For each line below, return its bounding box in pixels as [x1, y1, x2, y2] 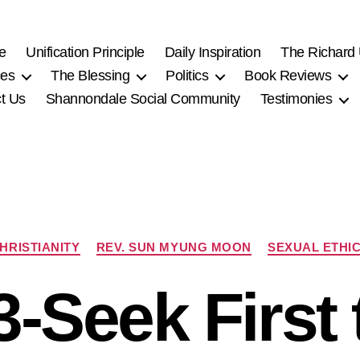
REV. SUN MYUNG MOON [96, 239, 252, 254]
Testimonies [260, 91, 333, 108]
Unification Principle [26, 44, 145, 61]
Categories [179, 231, 247, 248]
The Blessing [51, 67, 130, 84]
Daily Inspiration [164, 44, 261, 61]
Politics [166, 67, 209, 84]
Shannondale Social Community [45, 91, 240, 108]
